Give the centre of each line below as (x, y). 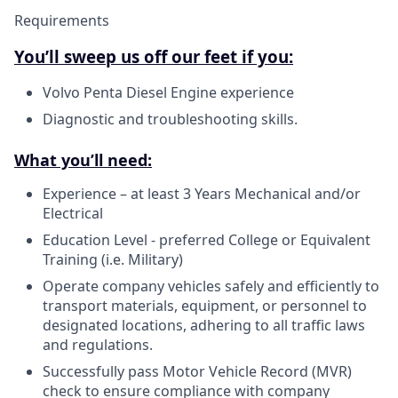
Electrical (73, 214)
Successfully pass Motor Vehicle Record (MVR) (197, 372)
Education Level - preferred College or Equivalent (207, 240)
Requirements (62, 20)
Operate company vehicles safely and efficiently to (211, 287)
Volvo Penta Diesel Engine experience (168, 93)
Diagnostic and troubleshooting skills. (170, 119)
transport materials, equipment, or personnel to (205, 306)
